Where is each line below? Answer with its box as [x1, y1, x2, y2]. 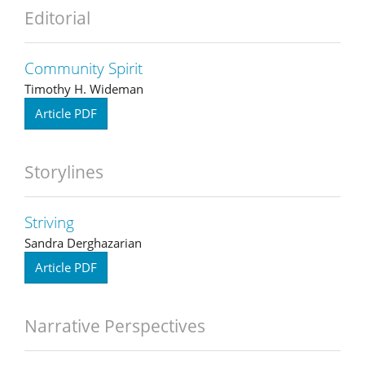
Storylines [24, 160, 103, 183]
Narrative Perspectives [24, 314, 205, 337]
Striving [24, 211, 74, 233]
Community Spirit [24, 57, 143, 79]
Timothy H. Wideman [24, 80, 143, 97]
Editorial [24, 6, 90, 29]
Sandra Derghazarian [24, 234, 142, 251]
